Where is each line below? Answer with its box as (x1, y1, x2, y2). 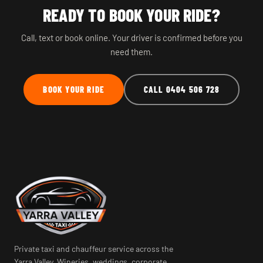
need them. (110, 46, 153, 57)
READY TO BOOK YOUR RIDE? (43, 4, 220, 25)
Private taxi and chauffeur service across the (14, 244, 173, 254)
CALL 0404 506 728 (143, 84, 220, 95)
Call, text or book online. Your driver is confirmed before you (21, 32, 242, 43)
